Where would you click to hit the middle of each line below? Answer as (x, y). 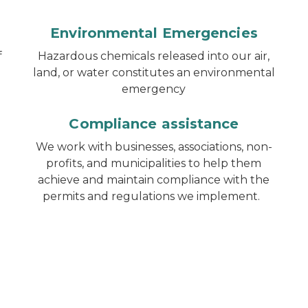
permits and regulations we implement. (154, 196)
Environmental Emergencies (154, 33)
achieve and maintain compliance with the (154, 180)
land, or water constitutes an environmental (154, 73)
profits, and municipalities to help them (154, 163)
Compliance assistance (154, 124)
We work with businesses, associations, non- (154, 147)
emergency (154, 89)
